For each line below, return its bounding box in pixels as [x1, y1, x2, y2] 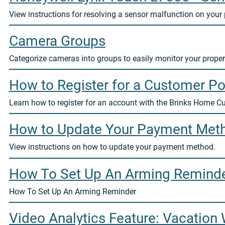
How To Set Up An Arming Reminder [9, 186, 136, 196]
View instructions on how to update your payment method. [9, 142, 215, 152]
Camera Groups [9, 32, 105, 49]
